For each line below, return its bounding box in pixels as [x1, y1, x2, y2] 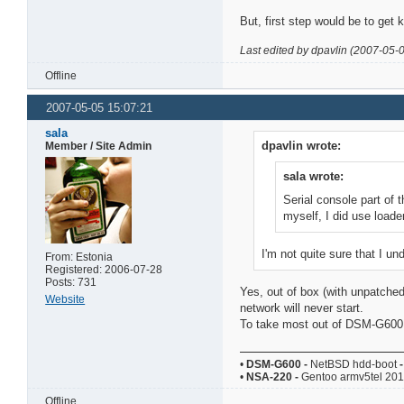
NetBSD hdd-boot [308, 358, 400, 372]
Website [45, 293, 86, 307]
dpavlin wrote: [262, 139, 342, 153]
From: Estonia [45, 251, 114, 264]
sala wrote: [283, 170, 344, 184]
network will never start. [240, 301, 364, 316]
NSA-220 [246, 371, 293, 384]
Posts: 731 [45, 276, 97, 289]
